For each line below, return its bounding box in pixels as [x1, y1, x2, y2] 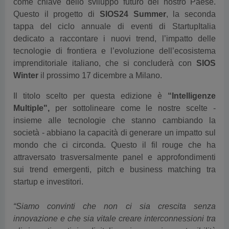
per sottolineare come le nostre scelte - [50, 87, 216, 96]
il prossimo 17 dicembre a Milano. [38, 54, 162, 63]
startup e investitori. [13, 161, 83, 169]
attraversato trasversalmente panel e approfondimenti [13, 136, 216, 145]
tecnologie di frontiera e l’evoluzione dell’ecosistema [13, 30, 216, 38]
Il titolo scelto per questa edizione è [13, 75, 168, 83]
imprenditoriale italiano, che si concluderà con [13, 42, 192, 51]
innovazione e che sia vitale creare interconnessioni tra [13, 197, 216, 206]
